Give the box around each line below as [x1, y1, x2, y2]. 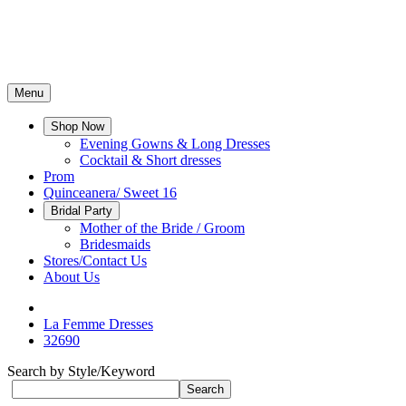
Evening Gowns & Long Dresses [80, 136, 270, 151]
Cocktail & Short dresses [80, 152, 221, 168]
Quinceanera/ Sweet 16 [43, 185, 177, 200]
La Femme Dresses [43, 316, 153, 332]
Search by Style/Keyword [7, 363, 155, 379]
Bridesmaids [80, 237, 150, 252]
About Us [43, 269, 100, 285]
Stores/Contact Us [43, 253, 147, 268]
